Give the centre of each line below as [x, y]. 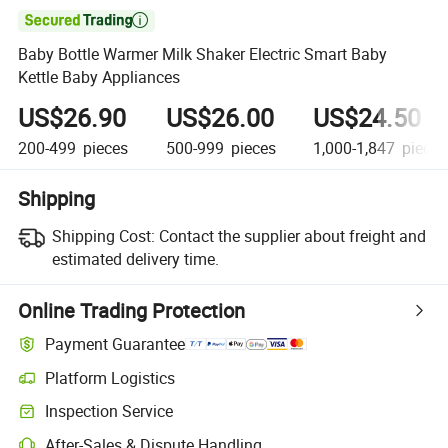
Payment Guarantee [115, 344]
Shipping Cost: [103, 235]
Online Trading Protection [132, 310]
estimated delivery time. [135, 258]
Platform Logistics [110, 377]
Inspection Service [109, 411]
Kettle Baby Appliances [99, 77]
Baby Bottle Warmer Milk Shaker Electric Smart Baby [203, 54]
